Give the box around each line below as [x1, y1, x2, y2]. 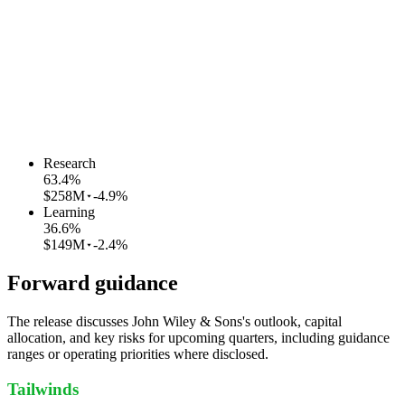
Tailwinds [7, 379, 79, 399]
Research [43, 155, 96, 172]
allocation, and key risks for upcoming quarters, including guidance [7, 329, 390, 345]
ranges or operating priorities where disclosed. [7, 345, 268, 362]
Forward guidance [7, 270, 178, 295]
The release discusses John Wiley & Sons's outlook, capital [7, 313, 342, 329]
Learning [43, 204, 95, 221]
